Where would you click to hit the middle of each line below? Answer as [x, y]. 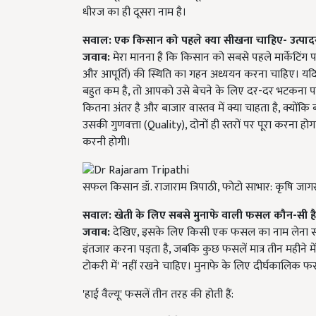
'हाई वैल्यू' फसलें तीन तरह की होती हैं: [158, 295]
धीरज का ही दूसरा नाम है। [134, 12]
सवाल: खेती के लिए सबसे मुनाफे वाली [164, 216]
